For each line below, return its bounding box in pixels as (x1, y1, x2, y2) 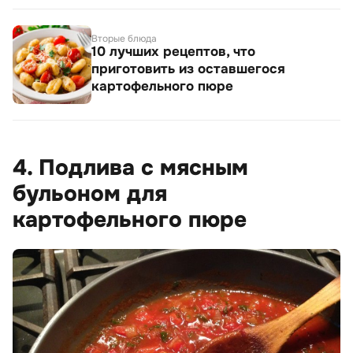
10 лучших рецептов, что (91, 43, 255, 60)
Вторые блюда (91, 32, 157, 45)
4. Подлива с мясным (13, 153, 248, 182)
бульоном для (13, 179, 167, 208)
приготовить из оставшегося (91, 60, 285, 77)
